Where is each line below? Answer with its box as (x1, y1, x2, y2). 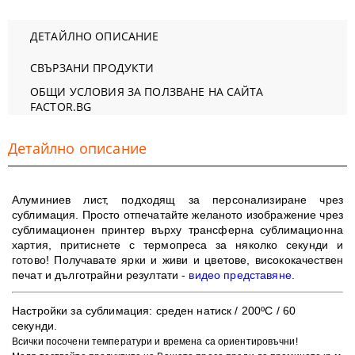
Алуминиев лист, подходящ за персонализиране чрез (12, 193, 343, 206)
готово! (12, 254, 55, 266)
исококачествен (261, 254, 343, 266)
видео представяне (189, 269, 292, 281)
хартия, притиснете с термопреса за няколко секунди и (12, 239, 343, 251)
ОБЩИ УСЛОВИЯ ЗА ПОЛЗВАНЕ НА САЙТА (30, 84, 264, 99)
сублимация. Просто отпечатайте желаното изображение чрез (12, 208, 343, 221)
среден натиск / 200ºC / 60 (155, 304, 296, 317)
